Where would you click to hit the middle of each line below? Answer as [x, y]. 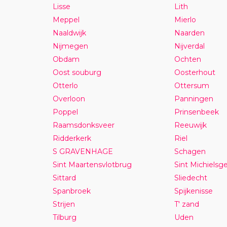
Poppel [65, 112]
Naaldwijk [69, 33]
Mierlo [185, 20]
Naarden [189, 33]
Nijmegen [70, 46]
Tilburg [64, 217]
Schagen [190, 151]
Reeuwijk [190, 125]
